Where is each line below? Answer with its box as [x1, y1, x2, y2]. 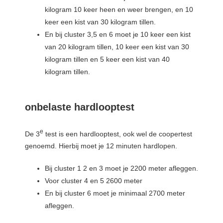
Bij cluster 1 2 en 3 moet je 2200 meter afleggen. [45, 164, 198, 173]
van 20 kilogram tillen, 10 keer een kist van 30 [45, 42, 189, 51]
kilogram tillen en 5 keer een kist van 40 [45, 55, 170, 63]
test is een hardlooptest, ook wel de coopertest [43, 129, 192, 138]
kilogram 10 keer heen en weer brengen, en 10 [45, 5, 193, 13]
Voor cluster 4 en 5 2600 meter [45, 177, 142, 185]
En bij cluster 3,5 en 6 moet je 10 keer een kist [45, 30, 191, 38]
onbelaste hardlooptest [25, 101, 134, 112]
